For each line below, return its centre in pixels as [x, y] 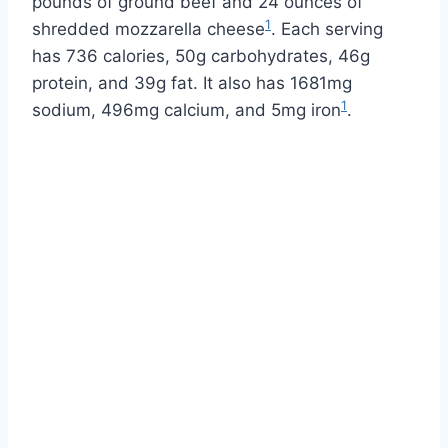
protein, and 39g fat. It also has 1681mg [192, 82]
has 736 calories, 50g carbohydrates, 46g [201, 55]
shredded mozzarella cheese [148, 28]
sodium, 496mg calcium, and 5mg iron [186, 109]
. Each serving [327, 28]
